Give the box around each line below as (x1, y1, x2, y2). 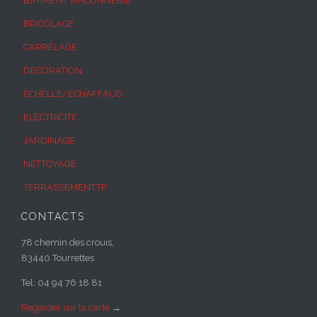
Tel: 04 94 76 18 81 (21, 277, 102, 289)
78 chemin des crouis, (21, 237, 114, 248)
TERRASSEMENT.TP (23, 182, 107, 193)
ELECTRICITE (23, 112, 77, 123)
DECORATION (23, 65, 82, 76)
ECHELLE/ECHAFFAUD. (23, 88, 125, 100)
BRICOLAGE (23, 18, 74, 30)
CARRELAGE (23, 42, 77, 53)
